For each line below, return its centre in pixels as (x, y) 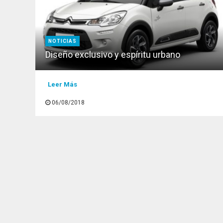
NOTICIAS (63, 41)
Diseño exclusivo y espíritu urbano (113, 55)
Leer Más (62, 84)
